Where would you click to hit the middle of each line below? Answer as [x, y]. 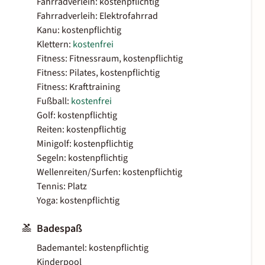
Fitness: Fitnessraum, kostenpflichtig [110, 59]
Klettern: [55, 45]
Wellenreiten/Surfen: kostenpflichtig [109, 172]
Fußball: [54, 101]
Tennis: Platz [62, 187]
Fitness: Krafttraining [78, 87]
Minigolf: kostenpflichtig [85, 144]
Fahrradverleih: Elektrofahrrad [97, 16]
